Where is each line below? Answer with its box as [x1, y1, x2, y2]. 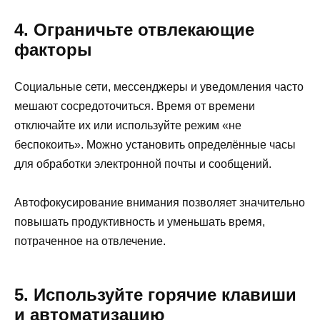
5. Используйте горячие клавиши [14, 285, 296, 305]
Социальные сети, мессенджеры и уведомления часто [14, 80, 304, 93]
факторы [14, 39, 92, 59]
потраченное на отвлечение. [14, 235, 166, 248]
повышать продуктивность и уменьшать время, [14, 216, 265, 229]
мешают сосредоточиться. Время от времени [14, 99, 255, 112]
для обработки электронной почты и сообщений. [14, 157, 271, 170]
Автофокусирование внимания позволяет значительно [14, 196, 305, 209]
